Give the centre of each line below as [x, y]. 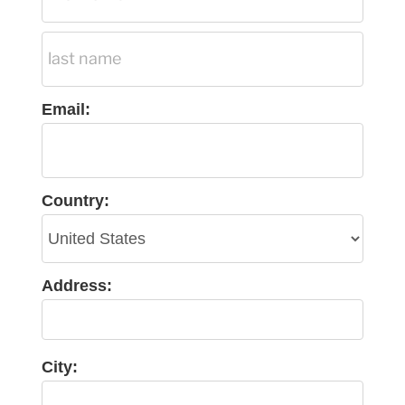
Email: [66, 109]
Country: [75, 201]
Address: [76, 286]
